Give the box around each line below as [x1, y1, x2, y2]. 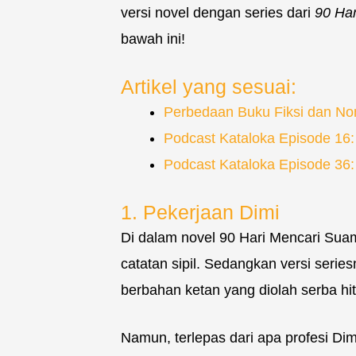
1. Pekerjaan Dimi [121, 201, 280, 224]
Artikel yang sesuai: [121, 75, 296, 99]
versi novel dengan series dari [121, 5, 315, 21]
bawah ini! [121, 31, 185, 48]
